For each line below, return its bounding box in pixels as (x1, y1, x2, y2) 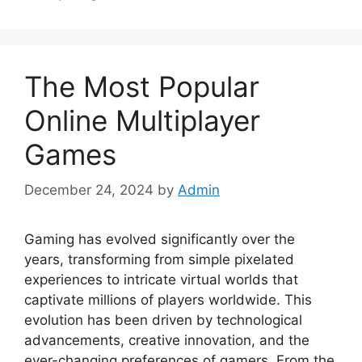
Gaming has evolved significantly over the (24, 231, 295, 247)
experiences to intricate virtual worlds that (24, 271, 298, 288)
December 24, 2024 (24, 182, 154, 198)
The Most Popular (24, 69, 259, 103)
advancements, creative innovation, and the (24, 332, 309, 348)
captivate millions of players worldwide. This (24, 292, 312, 308)
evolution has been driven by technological (24, 312, 302, 328)
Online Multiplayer (24, 103, 260, 137)
